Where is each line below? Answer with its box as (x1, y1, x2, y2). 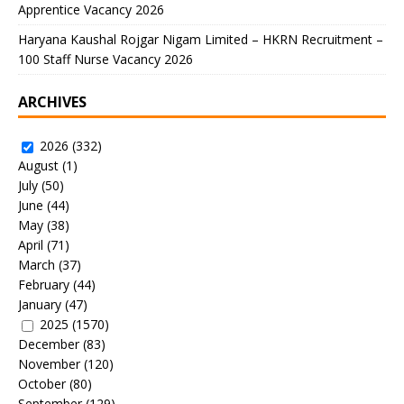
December (18, 335, 79, 353)
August (18, 156, 59, 174)
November (18, 354, 80, 372)
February (18, 275, 69, 293)
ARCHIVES (18, 91, 87, 112)
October (18, 374, 66, 392)
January (18, 295, 61, 313)
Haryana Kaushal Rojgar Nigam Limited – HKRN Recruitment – (18, 30, 383, 48)
